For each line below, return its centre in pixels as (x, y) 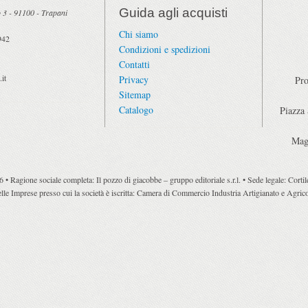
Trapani (54, 12)
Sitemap (135, 94)
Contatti (134, 64)
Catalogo (136, 109)
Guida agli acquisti (173, 13)
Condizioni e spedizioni (165, 49)
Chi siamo (139, 34)
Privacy (134, 79)
